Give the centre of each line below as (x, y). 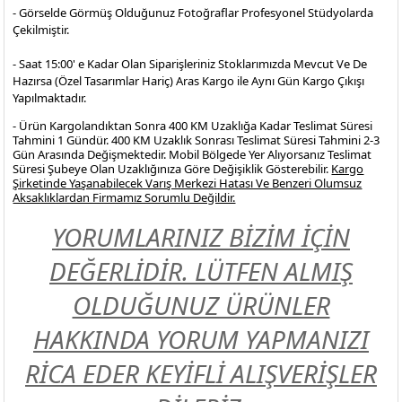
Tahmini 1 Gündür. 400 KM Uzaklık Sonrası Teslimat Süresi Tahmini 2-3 (197, 140)
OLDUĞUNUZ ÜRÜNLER (201, 305)
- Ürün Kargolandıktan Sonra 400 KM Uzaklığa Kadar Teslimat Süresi (193, 126)
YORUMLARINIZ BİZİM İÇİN (201, 237)
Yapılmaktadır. (50, 98)
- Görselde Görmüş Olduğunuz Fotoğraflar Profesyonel (161, 13)
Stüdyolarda (341, 13)
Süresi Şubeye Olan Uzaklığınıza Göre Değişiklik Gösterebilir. (172, 169)
